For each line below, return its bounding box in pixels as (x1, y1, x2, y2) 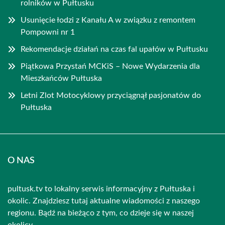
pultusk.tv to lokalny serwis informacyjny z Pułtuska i (8, 185, 195, 193)
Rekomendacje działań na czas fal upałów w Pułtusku (21, 45, 208, 53)
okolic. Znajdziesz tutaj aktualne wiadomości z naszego (8, 197, 200, 205)
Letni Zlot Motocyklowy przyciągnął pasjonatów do (21, 91, 201, 99)
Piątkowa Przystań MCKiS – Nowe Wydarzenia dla (21, 62, 200, 70)
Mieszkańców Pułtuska (21, 74, 102, 82)
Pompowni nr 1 (21, 28, 75, 36)
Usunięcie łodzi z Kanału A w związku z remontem (21, 16, 195, 24)
